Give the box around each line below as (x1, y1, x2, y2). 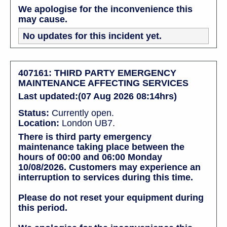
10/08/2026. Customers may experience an (18, 162, 201, 172)
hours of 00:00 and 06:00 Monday (18, 152, 162, 162)
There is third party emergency (18, 131, 152, 142)
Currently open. (49, 107, 114, 118)
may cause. (18, 14, 67, 24)
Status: (18, 107, 49, 118)
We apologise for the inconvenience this (18, 4, 193, 14)
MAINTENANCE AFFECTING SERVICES (18, 78, 188, 88)
